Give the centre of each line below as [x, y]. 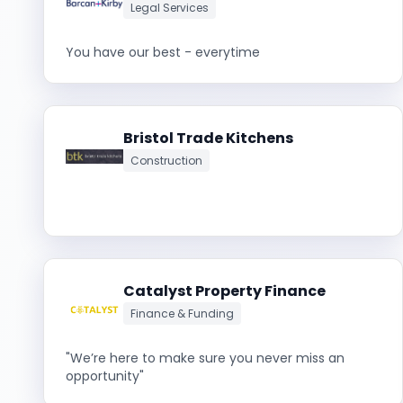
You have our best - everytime [163, 52]
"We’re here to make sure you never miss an [205, 358]
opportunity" [105, 376]
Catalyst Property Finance [224, 291]
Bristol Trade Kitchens [208, 138]
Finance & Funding [182, 313]
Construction [166, 161]
